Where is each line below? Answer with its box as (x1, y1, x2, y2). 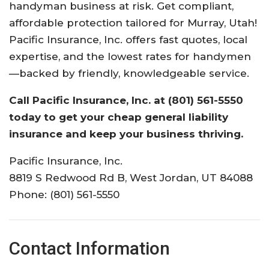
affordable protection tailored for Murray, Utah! (9, 16, 257, 29)
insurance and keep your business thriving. (9, 127, 243, 140)
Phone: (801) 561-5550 (9, 188, 119, 201)
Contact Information (9, 237, 170, 259)
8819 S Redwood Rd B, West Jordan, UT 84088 (9, 171, 253, 184)
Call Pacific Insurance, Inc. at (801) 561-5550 (9, 94, 243, 106)
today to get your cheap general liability (9, 110, 228, 123)
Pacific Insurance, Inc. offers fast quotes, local (9, 33, 247, 46)
